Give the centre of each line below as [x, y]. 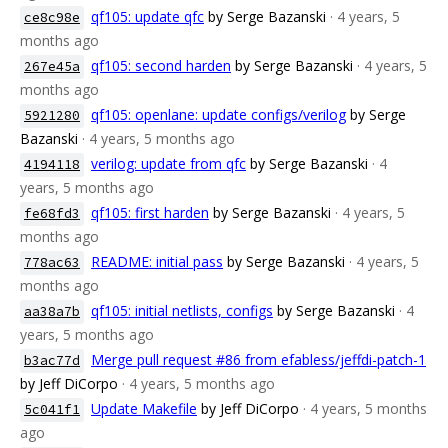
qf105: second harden [161, 65]
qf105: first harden [150, 212]
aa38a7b [52, 311]
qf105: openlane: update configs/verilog [218, 114]
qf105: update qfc [147, 16]
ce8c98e [52, 17]
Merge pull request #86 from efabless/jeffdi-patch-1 [258, 359]
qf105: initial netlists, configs [182, 310]
